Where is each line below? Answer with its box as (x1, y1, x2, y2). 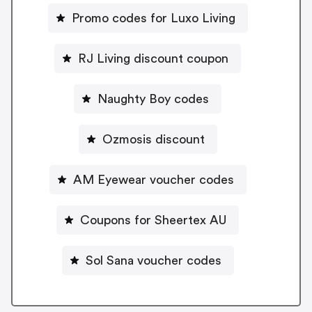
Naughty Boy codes (97, 92, 209, 105)
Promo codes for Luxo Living (71, 11, 235, 24)
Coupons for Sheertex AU (80, 213, 226, 226)
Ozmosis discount (102, 132, 205, 146)
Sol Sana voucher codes (85, 253, 221, 267)
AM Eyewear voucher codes (72, 173, 234, 186)
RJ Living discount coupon (78, 52, 228, 65)
